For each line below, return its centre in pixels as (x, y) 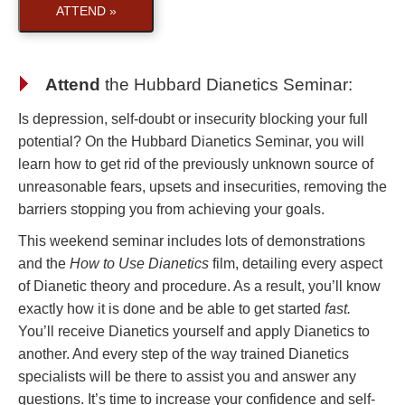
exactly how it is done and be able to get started (171, 309)
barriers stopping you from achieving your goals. (171, 209)
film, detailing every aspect (296, 264)
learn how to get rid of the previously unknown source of (196, 164)
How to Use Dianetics (139, 264)
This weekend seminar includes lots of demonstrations (192, 241)
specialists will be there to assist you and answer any (187, 377)
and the (44, 264)
